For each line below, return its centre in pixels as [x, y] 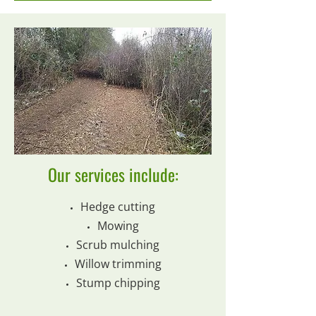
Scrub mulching [118, 245]
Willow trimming [118, 264]
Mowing [118, 226]
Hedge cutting [118, 207]
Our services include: [113, 174]
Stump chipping [118, 283]
